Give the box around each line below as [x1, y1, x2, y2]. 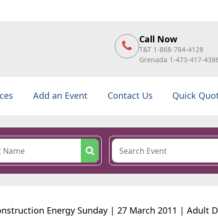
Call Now [139, 33, 177, 45]
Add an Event [33, 90, 88, 101]
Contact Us [107, 90, 153, 101]
